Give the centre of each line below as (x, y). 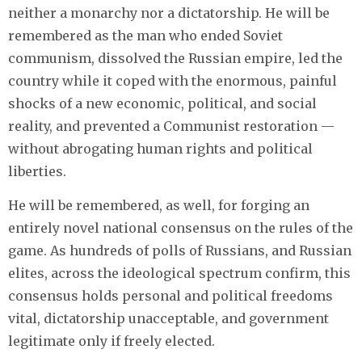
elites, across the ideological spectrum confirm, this (179, 273)
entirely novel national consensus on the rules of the (181, 227)
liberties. (37, 171)
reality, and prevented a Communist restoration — (171, 126)
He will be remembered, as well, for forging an (159, 205)
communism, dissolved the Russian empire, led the (175, 58)
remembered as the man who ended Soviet (145, 35)
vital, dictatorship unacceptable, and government (168, 318)
